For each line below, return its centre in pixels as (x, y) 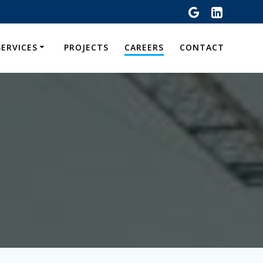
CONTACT (202, 47)
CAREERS (144, 47)
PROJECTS (86, 47)
